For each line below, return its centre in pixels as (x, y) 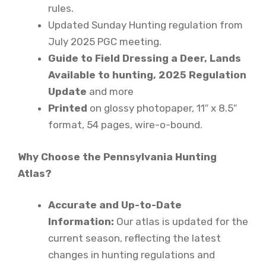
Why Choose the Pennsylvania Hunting (117, 156)
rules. (61, 9)
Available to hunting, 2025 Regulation (147, 75)
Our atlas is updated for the (181, 222)
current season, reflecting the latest (134, 238)
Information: (81, 222)
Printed (69, 108)
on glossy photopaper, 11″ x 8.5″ (163, 108)
